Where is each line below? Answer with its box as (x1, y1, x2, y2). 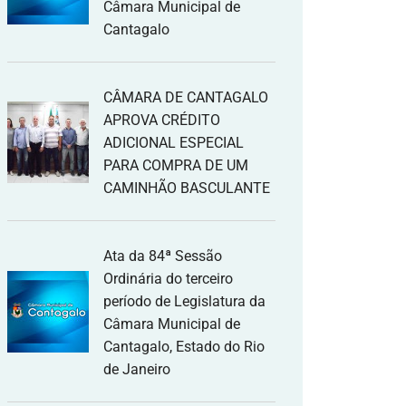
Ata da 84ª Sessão (103, 247, 222, 265)
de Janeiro (103, 361, 170, 378)
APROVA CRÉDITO (103, 111, 220, 129)
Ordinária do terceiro (103, 270, 233, 287)
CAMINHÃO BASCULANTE (103, 179, 270, 197)
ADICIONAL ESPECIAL (103, 134, 244, 151)
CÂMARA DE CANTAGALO (103, 89, 268, 106)
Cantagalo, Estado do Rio (103, 338, 265, 355)
